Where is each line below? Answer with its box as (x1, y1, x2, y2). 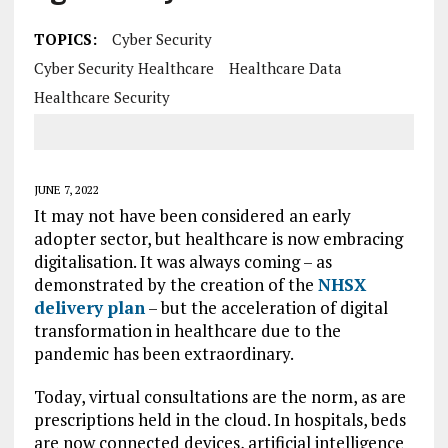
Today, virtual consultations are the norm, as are (33, 385, 406, 408)
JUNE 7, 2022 (33, 182, 99, 197)
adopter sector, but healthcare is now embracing (33, 227, 403, 250)
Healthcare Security (33, 87, 170, 107)
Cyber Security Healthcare (33, 58, 214, 78)
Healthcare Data (228, 58, 342, 78)
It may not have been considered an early (33, 204, 351, 227)
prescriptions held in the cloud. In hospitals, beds (33, 408, 406, 431)
